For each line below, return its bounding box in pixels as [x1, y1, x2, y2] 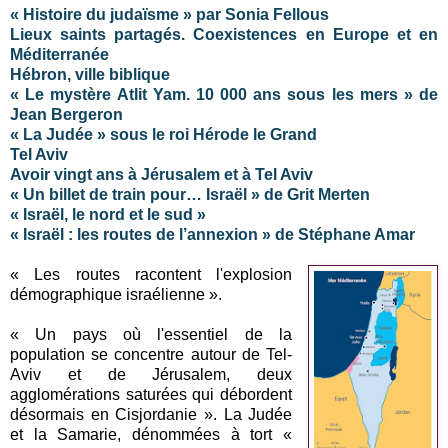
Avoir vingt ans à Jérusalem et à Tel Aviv [10, 165, 313, 183]
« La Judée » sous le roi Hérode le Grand [10, 125, 317, 143]
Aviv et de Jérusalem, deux [10, 365, 293, 383]
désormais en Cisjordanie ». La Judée [10, 405, 293, 423]
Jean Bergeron [10, 105, 123, 123]
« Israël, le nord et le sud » [10, 205, 206, 223]
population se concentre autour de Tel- [10, 345, 293, 363]
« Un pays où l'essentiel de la [10, 325, 293, 343]
